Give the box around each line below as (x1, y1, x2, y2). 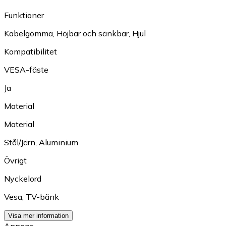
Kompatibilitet (4, 46, 57, 57)
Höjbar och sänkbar (56, 28, 129, 39)
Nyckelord (4, 174, 41, 184)
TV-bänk (26, 192, 59, 202)
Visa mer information (8, 212, 69, 220)
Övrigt (4, 155, 27, 166)
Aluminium (39, 137, 78, 148)
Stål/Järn (4, 137, 35, 148)
